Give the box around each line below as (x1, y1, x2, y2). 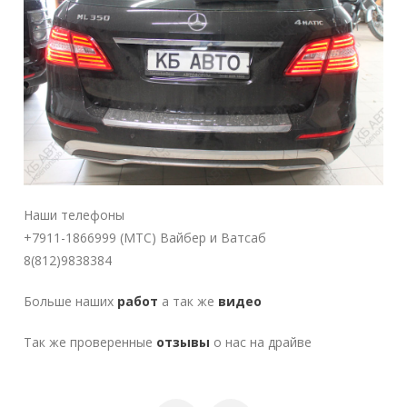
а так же (158, 293, 219, 311)
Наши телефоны (24, 206, 125, 224)
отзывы (156, 333, 211, 352)
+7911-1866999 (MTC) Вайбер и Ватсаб (24, 229, 267, 247)
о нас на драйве (210, 333, 313, 352)
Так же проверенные (24, 333, 157, 352)
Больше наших (24, 293, 118, 311)
